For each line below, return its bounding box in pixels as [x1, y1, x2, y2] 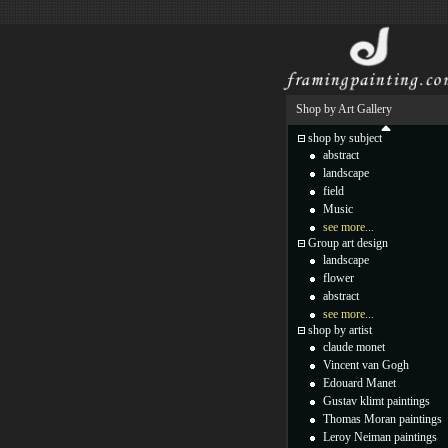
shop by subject [308, 131, 382, 145]
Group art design [308, 236, 388, 250]
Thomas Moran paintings [323, 412, 442, 426]
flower [323, 271, 354, 285]
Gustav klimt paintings [323, 394, 430, 408]
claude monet [323, 340, 385, 354]
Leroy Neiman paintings [323, 430, 437, 444]
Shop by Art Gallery [296, 102, 392, 116]
